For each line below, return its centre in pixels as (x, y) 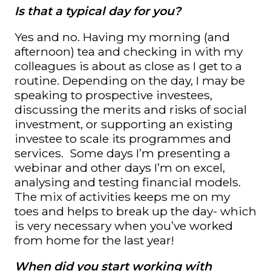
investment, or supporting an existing (124, 124)
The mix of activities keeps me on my (122, 196)
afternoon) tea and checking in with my (129, 51)
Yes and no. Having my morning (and (122, 37)
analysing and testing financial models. (128, 182)
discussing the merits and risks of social (131, 109)
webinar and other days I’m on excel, (120, 167)
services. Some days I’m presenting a (122, 153)
